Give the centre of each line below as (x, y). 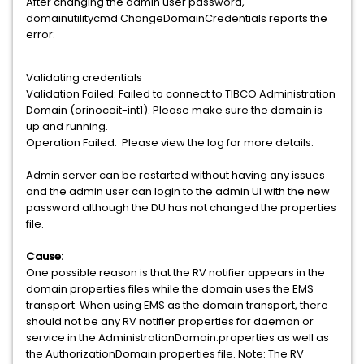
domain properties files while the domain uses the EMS (170, 289)
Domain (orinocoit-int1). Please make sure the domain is (174, 110)
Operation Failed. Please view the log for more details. (170, 143)
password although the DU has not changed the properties (181, 208)
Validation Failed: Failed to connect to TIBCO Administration (181, 94)
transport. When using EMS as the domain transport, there (177, 305)
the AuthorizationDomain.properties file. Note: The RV (165, 354)
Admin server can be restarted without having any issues (175, 175)
